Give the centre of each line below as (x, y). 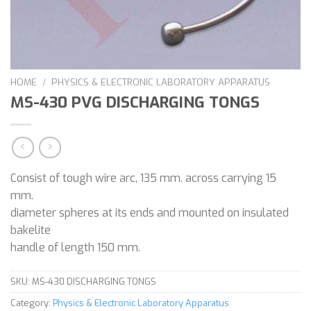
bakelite (31, 230)
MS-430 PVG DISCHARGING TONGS (135, 102)
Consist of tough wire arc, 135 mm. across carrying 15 (143, 178)
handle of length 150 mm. (75, 248)
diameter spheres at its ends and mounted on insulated (150, 213)
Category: (32, 303)
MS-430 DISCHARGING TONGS (94, 282)
